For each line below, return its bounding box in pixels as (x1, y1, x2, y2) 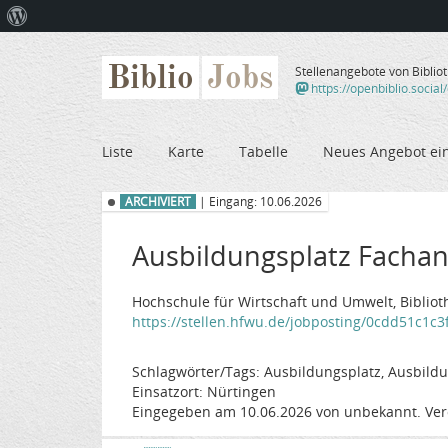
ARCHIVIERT (125, 194, 191, 210)
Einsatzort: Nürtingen (132, 381, 276, 401)
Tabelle (239, 141, 288, 161)
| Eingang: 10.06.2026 (196, 194, 322, 210)
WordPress (27, 39, 94, 55)
